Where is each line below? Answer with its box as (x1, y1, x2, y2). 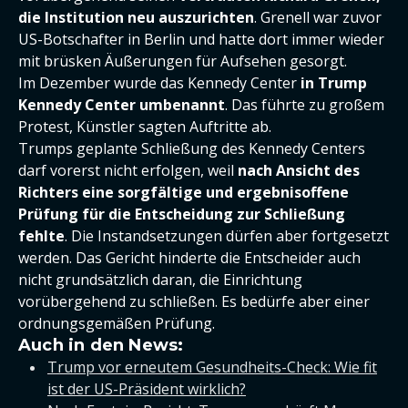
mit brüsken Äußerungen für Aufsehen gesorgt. (18, 51, 347, 71)
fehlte (18, 226, 65, 246)
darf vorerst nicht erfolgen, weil (18, 160, 238, 180)
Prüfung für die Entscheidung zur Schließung (18, 204, 345, 224)
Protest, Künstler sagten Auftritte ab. (18, 117, 271, 137)
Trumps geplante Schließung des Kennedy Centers (18, 138, 365, 158)
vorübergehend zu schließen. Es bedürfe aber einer (18, 291, 370, 311)
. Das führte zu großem (225, 95, 384, 115)
